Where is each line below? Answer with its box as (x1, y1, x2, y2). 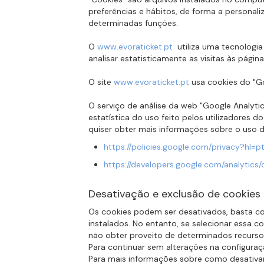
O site (88, 77, 114, 87)
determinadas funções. (88, 18, 179, 28)
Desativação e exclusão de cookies (88, 187, 261, 201)
